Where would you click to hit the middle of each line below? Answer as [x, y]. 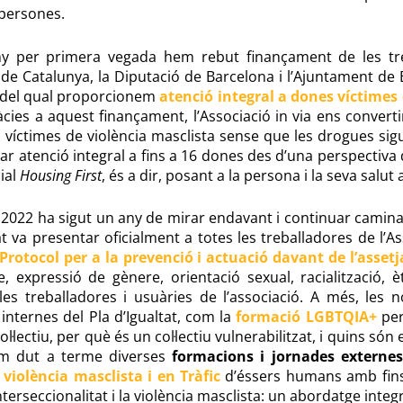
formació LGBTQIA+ [306, 317]
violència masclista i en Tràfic [112, 376]
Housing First [60, 175]
